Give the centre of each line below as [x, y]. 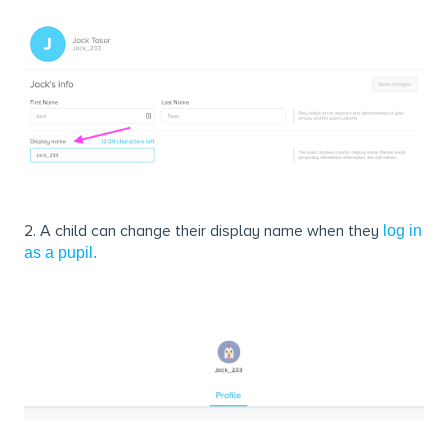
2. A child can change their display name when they [203, 230]
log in [402, 230]
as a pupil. [60, 252]
